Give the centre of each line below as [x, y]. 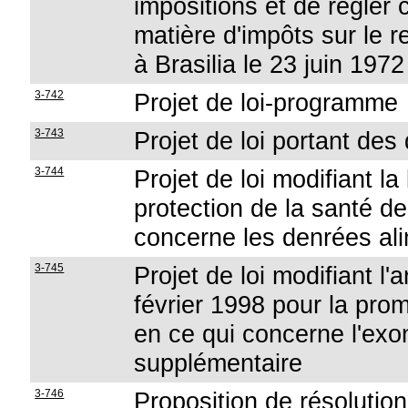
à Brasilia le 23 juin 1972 [270, 64]
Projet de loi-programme [266, 102]
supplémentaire [219, 363]
